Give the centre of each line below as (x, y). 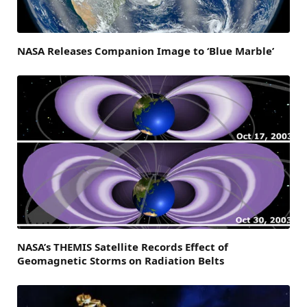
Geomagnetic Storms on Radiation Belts (121, 260)
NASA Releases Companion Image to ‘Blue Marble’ (146, 50)
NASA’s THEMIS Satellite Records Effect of (123, 246)
